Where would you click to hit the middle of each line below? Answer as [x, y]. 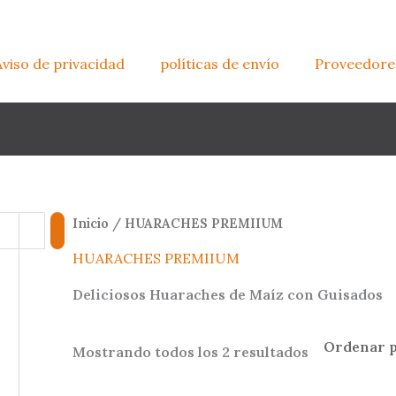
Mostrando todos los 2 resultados [191, 351]
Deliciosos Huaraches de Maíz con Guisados [228, 294]
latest [328, 379]
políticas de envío [220, 64]
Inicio [91, 223]
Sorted [332, 350]
